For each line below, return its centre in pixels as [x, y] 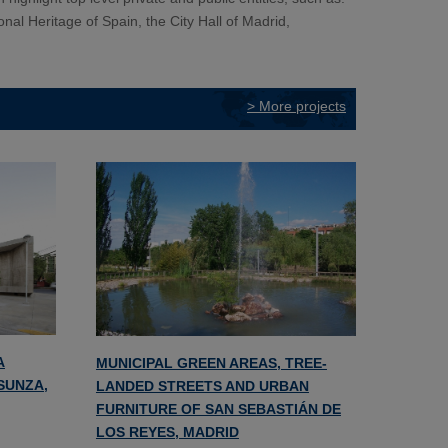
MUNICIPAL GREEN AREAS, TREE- [211, 362]
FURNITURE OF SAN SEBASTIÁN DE [218, 408]
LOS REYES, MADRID [167, 431]
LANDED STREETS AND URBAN [202, 385]
